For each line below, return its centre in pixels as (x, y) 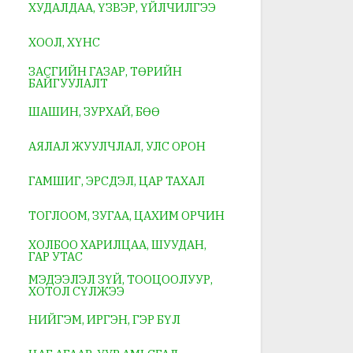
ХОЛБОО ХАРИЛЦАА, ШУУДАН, (117, 244)
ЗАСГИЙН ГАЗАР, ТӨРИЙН (105, 71)
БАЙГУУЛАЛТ (68, 83)
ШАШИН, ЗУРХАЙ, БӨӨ (94, 112)
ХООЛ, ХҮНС (64, 43)
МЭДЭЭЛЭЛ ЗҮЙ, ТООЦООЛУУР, (121, 279)
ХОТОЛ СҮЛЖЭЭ (76, 291)
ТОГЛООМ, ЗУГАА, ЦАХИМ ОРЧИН (126, 216)
